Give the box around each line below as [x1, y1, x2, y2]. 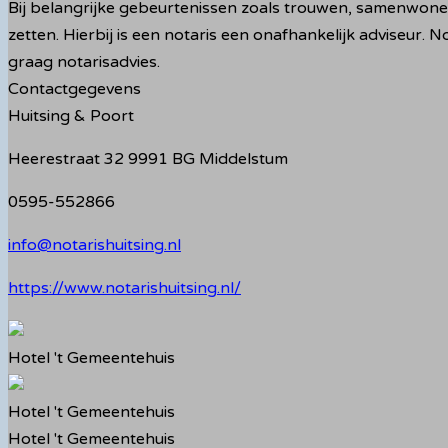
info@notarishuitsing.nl [8, 235, 181, 255]
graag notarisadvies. [8, 52, 160, 72]
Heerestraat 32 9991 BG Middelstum [8, 149, 288, 169]
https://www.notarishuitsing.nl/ [8, 278, 241, 298]
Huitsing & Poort [8, 106, 134, 126]
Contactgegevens [8, 79, 141, 99]
